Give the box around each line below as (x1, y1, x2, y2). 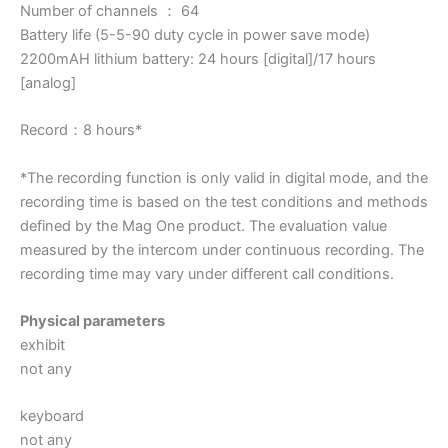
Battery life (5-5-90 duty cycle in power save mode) (20, 25, 370, 44)
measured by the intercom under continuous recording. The (20, 240, 424, 259)
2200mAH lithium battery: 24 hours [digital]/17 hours (20, 49, 376, 68)
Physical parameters (20, 311, 165, 330)
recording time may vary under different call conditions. (20, 264, 394, 283)
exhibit (20, 335, 65, 354)
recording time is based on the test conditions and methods (20, 192, 428, 211)
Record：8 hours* (20, 121, 142, 140)
